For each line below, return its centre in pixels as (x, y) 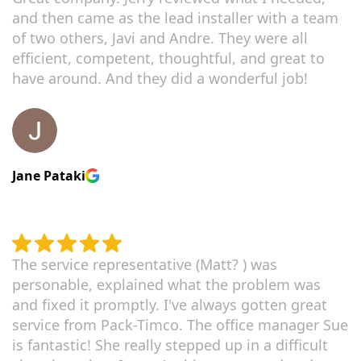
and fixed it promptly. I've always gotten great (170, 304)
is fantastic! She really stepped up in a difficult (170, 344)
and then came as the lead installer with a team (175, 18)
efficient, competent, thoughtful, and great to (168, 58)
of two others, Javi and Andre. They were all (160, 38)
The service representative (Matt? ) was (145, 264)
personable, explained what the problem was (166, 284)
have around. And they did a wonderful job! (160, 79)
